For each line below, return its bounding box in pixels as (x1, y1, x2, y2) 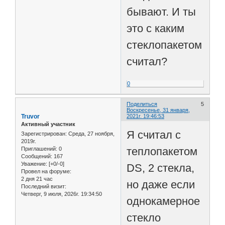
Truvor (21, 113, 40, 120)
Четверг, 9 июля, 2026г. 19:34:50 (21, 191, 102, 197)
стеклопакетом (127, 38, 202, 51)
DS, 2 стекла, (127, 162, 195, 175)
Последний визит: (21, 183, 66, 190)
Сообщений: (21, 153, 52, 160)
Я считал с (127, 129, 181, 142)
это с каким (127, 22, 185, 35)
